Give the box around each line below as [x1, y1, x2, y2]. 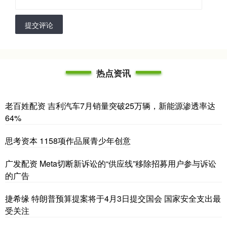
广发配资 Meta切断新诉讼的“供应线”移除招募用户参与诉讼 [5, 157, 216, 169]
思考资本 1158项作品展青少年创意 [5, 134, 131, 146]
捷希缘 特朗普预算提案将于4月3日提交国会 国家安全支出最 [5, 192, 221, 204]
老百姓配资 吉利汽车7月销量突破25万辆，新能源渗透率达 [5, 99, 215, 111]
